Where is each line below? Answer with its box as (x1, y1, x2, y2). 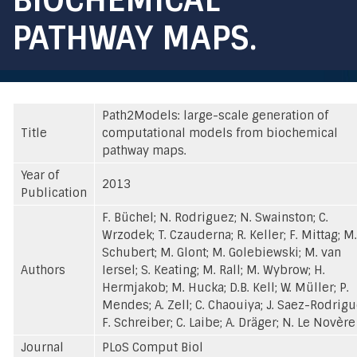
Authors (21, 261, 65, 278)
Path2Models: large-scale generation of (102, 107, 328, 124)
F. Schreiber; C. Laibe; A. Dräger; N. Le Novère (102, 314, 355, 331)
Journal (21, 339, 64, 355)
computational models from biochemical (102, 124, 338, 141)
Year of (21, 167, 59, 183)
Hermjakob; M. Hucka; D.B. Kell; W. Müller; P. (102, 279, 349, 296)
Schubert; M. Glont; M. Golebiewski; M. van (102, 244, 341, 261)
